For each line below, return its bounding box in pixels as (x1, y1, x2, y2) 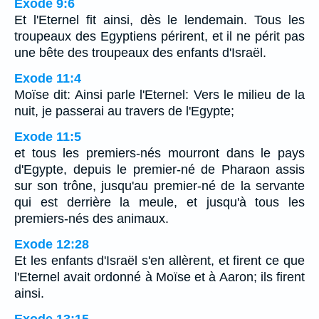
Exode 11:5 (14, 130, 81, 145)
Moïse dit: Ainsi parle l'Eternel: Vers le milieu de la (14, 88, 305, 103)
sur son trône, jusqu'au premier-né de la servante (14, 179, 305, 194)
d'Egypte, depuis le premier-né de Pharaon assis (14, 162, 305, 177)
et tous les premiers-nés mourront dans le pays (14, 146, 305, 161)
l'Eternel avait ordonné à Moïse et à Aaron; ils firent (14, 270, 305, 285)
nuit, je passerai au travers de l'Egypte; (14, 104, 234, 119)
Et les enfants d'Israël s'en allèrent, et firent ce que (14, 253, 305, 268)
